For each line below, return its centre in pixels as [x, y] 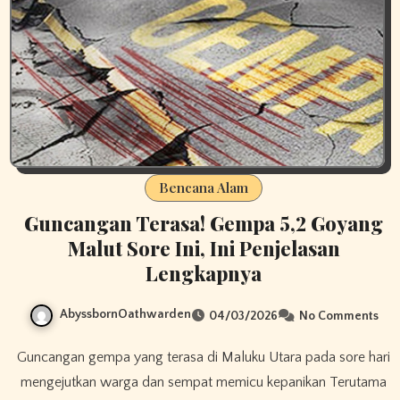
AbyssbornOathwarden [125, 315]
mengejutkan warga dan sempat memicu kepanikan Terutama [204, 382]
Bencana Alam [204, 188]
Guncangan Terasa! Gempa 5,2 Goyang [204, 224]
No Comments [338, 316]
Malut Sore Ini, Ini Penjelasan [204, 249]
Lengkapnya [204, 274]
